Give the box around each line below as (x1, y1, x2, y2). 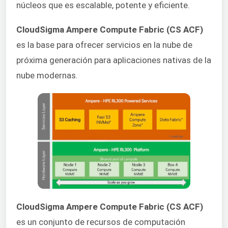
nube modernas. (16, 70, 78, 81)
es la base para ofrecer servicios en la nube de (16, 40, 192, 50)
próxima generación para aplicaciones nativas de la (16, 55, 211, 66)
